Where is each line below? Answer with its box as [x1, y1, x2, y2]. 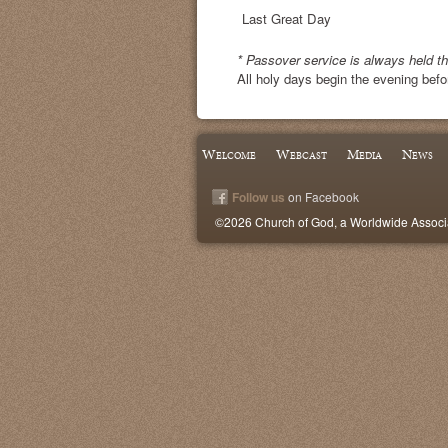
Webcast [276, 145, 327, 165]
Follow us [232, 188, 285, 207]
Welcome [202, 145, 256, 165]
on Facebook [285, 188, 359, 206]
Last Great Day [242, 8, 331, 28]
